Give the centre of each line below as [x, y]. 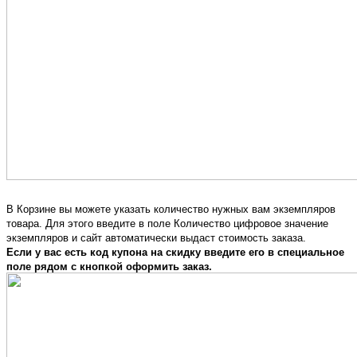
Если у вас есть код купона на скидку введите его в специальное [175, 252]
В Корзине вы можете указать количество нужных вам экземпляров [171, 209]
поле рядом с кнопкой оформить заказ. [109, 266]
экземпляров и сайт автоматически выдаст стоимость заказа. [156, 237]
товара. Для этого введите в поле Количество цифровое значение [167, 223]
